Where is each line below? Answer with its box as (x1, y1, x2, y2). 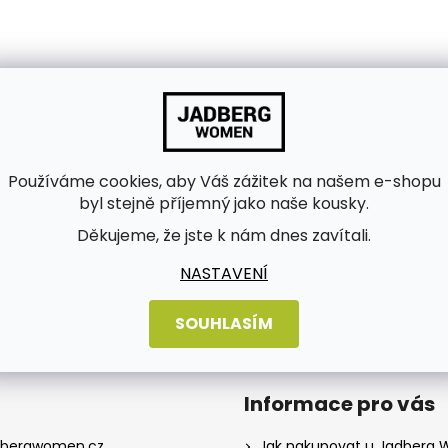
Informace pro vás (244, 390, 435, 419)
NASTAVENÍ (180, 261, 268, 285)
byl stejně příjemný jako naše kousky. (79, 191, 369, 215)
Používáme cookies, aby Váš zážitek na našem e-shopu (7, 169, 441, 193)
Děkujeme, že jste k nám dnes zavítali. (77, 223, 371, 247)
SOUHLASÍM (175, 311, 273, 335)
